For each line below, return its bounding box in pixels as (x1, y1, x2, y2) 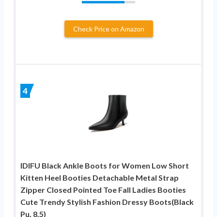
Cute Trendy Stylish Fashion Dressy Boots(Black (20, 197, 194, 206)
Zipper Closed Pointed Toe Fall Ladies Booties (20, 185, 186, 194)
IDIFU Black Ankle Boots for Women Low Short (20, 160, 189, 170)
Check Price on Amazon (73, 24, 144, 33)
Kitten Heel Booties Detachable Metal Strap (20, 172, 179, 182)
